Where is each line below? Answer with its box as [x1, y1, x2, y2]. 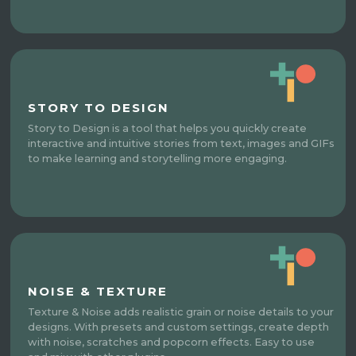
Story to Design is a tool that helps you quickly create [28, 122, 308, 134]
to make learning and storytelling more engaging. [28, 152, 288, 164]
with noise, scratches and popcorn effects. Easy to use [28, 335, 315, 348]
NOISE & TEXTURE [28, 283, 168, 299]
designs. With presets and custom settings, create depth [28, 320, 330, 333]
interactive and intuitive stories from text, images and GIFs [28, 137, 335, 149]
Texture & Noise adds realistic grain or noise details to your [28, 305, 335, 318]
